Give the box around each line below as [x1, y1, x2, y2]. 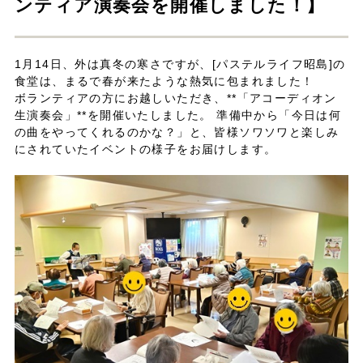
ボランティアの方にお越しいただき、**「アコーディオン [14, 91, 337, 105]
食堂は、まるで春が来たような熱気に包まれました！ [14, 74, 314, 88]
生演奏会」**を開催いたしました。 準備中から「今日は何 [14, 108, 342, 122]
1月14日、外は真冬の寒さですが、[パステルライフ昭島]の [14, 57, 346, 70]
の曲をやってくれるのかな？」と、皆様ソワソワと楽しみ [14, 125, 340, 139]
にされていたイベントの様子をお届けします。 [14, 142, 277, 156]
